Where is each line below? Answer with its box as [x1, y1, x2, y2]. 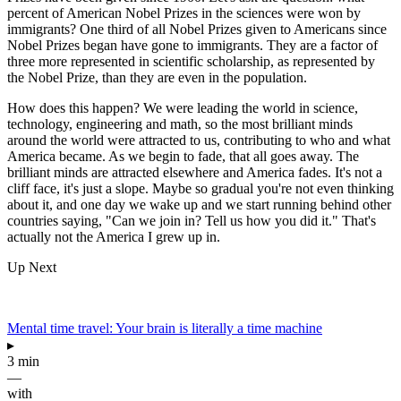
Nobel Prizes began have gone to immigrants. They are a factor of [7, 37, 378, 53]
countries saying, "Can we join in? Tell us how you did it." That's [7, 212, 376, 228]
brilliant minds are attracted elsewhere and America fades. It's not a [7, 164, 382, 180]
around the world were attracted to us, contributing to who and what [7, 132, 390, 148]
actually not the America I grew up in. [7, 228, 220, 244]
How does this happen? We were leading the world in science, [7, 99, 358, 115]
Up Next [7, 259, 56, 275]
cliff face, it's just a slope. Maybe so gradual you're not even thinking [7, 180, 394, 196]
